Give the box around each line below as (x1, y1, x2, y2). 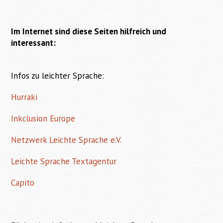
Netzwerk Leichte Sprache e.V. (11, 134, 122, 146)
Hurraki (11, 92, 38, 103)
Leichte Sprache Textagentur (11, 156, 117, 167)
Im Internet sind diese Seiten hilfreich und (11, 26, 167, 37)
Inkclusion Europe (11, 113, 76, 124)
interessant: (11, 37, 56, 49)
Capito (11, 177, 35, 189)
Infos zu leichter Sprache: (11, 70, 105, 82)
